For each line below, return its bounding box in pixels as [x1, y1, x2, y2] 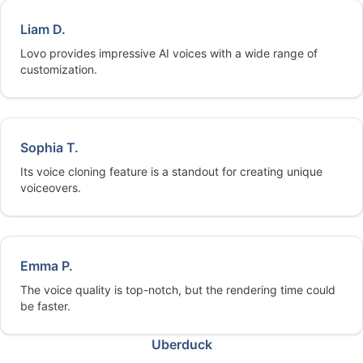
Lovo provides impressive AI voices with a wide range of [20, 46, 318, 60]
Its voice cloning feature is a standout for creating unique [20, 164, 322, 178]
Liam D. [20, 21, 66, 37]
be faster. [20, 299, 70, 313]
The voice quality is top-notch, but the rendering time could [20, 283, 335, 297]
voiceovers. [20, 181, 81, 194]
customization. [20, 62, 97, 76]
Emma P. [20, 258, 73, 274]
